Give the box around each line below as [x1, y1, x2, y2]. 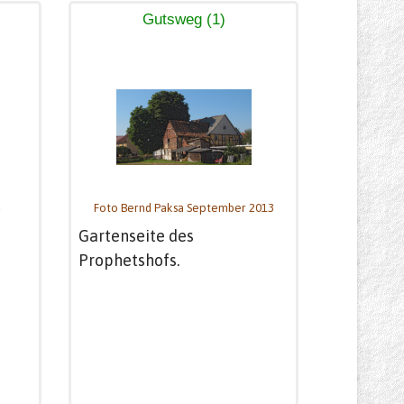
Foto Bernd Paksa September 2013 [93, 201, 274, 215]
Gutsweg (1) [142, 11, 225, 28]
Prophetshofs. [78, 250, 179, 270]
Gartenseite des [78, 225, 194, 245]
